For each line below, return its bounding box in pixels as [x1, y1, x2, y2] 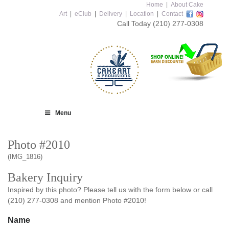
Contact [162, 10, 183, 17]
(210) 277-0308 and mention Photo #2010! [8, 196, 146, 204]
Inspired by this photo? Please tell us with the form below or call [8, 186, 213, 194]
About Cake [171, 1, 203, 8]
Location [130, 10, 154, 17]
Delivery [99, 10, 122, 17]
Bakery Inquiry [8, 171, 83, 184]
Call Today [117, 19, 153, 28]
